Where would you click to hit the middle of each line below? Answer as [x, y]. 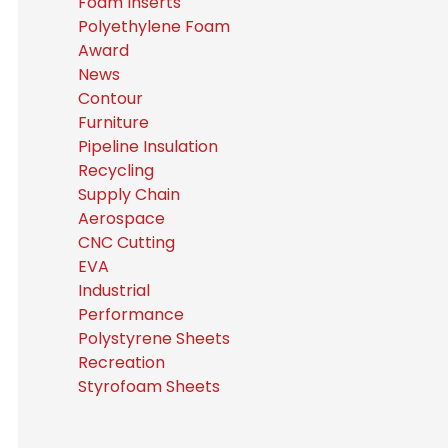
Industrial [113, 290]
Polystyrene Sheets [153, 338]
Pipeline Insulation [147, 146]
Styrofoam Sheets [148, 386]
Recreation [121, 362]
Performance [130, 314]
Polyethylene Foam [153, 26]
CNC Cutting [126, 242]
